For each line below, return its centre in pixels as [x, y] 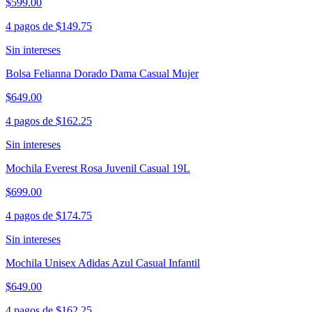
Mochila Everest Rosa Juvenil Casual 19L [98, 169]
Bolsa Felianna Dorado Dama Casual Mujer [102, 74]
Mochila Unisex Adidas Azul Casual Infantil [103, 263]
